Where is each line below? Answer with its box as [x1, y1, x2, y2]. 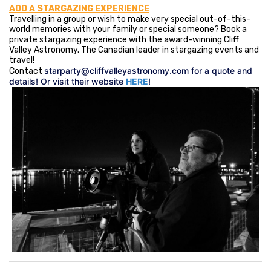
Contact [9, 66, 44, 76]
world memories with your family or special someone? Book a [9, 24, 247, 34]
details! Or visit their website [9, 76, 126, 87]
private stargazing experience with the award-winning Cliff [9, 34, 239, 45]
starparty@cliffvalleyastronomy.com [44, 65, 189, 76]
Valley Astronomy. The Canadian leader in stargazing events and [9, 45, 259, 55]
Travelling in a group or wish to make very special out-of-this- [9, 14, 250, 24]
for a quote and [189, 65, 252, 76]
